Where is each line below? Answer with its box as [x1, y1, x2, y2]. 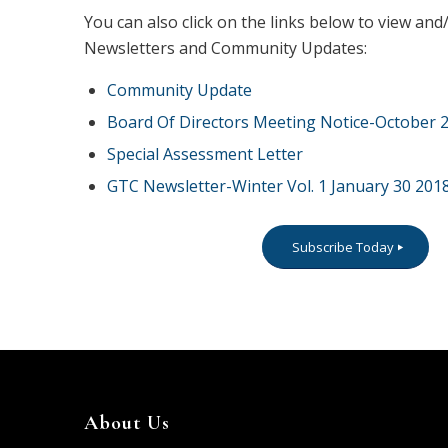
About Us [83, 411, 170, 436]
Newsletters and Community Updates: [83, 36, 367, 59]
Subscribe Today [291, 238, 394, 257]
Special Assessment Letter [106, 143, 303, 166]
